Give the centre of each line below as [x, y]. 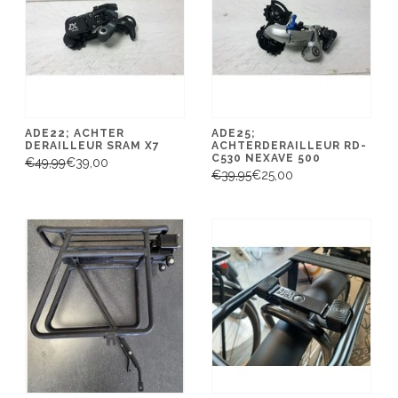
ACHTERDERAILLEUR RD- [289, 145]
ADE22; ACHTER [75, 133]
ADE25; [234, 133]
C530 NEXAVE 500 [266, 158]
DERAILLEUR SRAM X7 [92, 145]
